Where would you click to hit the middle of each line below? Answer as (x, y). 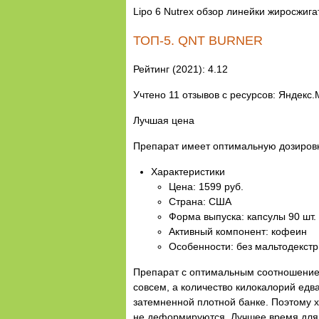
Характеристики (188, 171)
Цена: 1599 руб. (206, 186)
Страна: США (200, 201)
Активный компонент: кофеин (238, 231)
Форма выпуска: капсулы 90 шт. (242, 216)
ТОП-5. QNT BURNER (198, 40)
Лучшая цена (164, 120)
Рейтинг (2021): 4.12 (181, 69)
